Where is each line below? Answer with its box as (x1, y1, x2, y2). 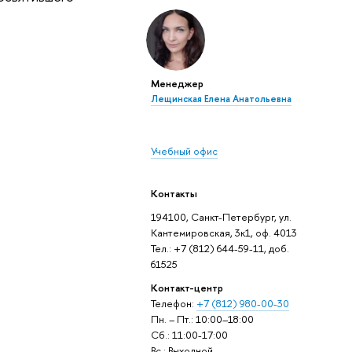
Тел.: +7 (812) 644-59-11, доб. (150, 240, 289, 255)
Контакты (150, 186, 197, 201)
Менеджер (150, 76, 203, 91)
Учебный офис (150, 144, 218, 159)
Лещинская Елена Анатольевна (150, 93, 291, 106)
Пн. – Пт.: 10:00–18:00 (150, 311, 254, 326)
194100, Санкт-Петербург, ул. (150, 209, 291, 224)
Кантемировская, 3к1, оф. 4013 (150, 225, 297, 240)
